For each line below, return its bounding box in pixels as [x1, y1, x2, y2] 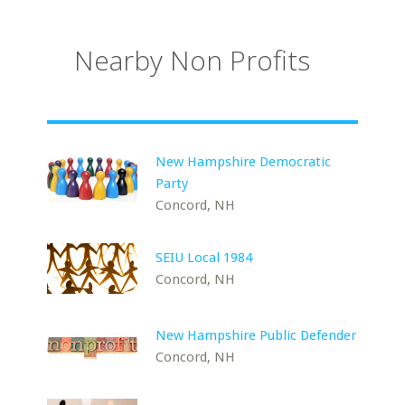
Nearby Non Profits [74, 42, 311, 79]
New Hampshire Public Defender [155, 327, 357, 344]
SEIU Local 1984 [155, 250, 253, 266]
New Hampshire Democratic [155, 154, 332, 170]
